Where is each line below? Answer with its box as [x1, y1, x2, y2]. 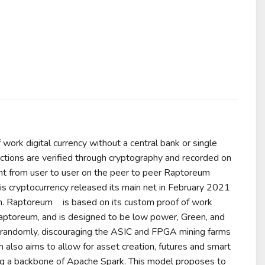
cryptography [108, 151, 163, 165]
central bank [130, 137, 180, 150]
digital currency [25, 137, 87, 150]
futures [158, 240, 188, 254]
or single [179, 137, 217, 150]
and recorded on [162, 151, 231, 165]
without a [86, 137, 130, 150]
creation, [119, 240, 159, 254]
